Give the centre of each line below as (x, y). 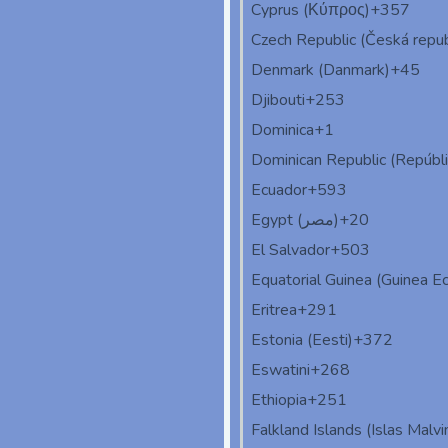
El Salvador (290, 250)
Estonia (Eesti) (302, 340)
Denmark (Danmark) (320, 70)
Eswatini (280, 370)
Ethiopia (279, 400)
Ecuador (279, 190)
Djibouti (278, 100)
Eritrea (274, 310)
